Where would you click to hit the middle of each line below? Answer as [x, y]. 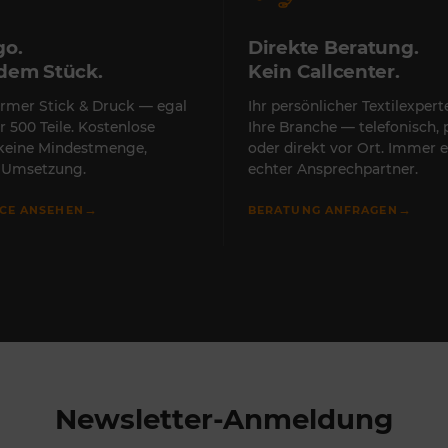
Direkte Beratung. [333, 47]
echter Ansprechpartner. [333, 168]
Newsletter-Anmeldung [224, 418]
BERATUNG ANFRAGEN [323, 209]
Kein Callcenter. [324, 71]
